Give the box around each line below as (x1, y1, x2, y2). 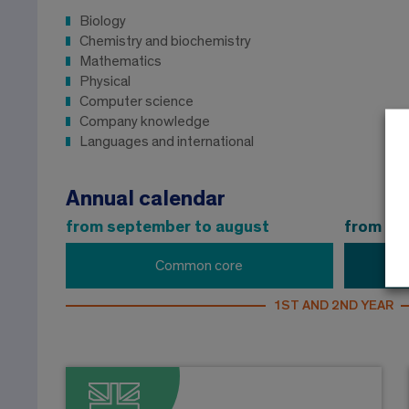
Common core (155, 258, 244, 274)
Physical (79, 74, 131, 89)
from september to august (66, 219, 269, 236)
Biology (79, 14, 126, 29)
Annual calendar (66, 188, 225, 211)
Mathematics (79, 54, 162, 69)
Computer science (79, 94, 194, 110)
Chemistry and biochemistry (79, 34, 251, 49)
